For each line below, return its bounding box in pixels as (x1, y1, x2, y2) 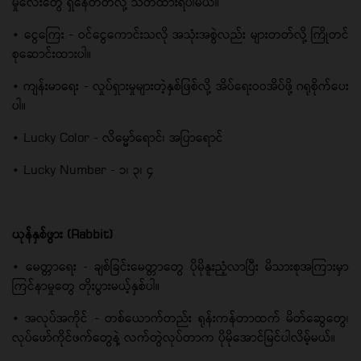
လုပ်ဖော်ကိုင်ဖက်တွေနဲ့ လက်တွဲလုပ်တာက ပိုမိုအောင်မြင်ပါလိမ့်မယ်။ (12, 329, 335, 345)
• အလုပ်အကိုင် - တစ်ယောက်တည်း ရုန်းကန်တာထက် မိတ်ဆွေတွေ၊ (12, 309, 349, 326)
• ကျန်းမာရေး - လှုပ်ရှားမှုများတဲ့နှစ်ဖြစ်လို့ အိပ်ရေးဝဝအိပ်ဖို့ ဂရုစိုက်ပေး (12, 77, 349, 93)
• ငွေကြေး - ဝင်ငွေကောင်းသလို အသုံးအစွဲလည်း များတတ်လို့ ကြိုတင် (12, 26, 349, 42)
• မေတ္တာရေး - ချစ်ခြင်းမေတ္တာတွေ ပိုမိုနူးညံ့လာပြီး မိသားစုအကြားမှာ (12, 258, 349, 274)
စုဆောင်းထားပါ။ (12, 45, 91, 61)
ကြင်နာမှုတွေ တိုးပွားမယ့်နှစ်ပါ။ (12, 277, 160, 293)
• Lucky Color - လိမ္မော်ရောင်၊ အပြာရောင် (12, 129, 223, 145)
